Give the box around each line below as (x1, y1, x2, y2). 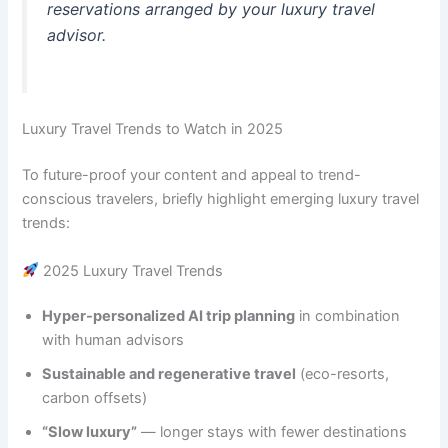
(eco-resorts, (296, 365, 390, 384)
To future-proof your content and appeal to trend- (22, 166, 362, 185)
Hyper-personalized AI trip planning (42, 307, 296, 326)
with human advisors (42, 331, 185, 350)
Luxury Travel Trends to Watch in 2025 (22, 120, 284, 139)
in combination (295, 307, 401, 326)
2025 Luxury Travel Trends (39, 261, 224, 280)
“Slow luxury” (42, 423, 138, 442)
